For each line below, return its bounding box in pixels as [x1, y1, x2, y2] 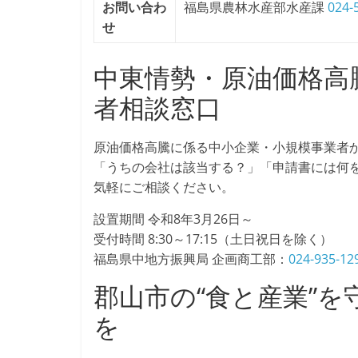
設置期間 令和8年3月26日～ [93, 210, 253, 228]
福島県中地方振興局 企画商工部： [93, 250, 288, 268]
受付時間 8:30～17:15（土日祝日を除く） [93, 230, 332, 248]
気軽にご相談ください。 [93, 178, 234, 196]
